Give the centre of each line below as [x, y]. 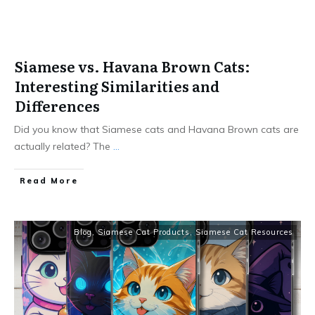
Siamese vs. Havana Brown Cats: [133, 66]
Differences [57, 105]
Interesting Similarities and [117, 86]
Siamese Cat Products [144, 232]
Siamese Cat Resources [244, 232]
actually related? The [64, 146]
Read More [49, 181]
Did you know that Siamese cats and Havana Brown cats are [156, 129]
